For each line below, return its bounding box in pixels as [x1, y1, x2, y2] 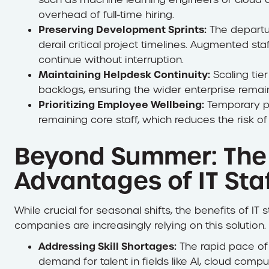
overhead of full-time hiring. [38, 8, 174, 22]
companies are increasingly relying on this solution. [14, 219, 266, 232]
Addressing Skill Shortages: [38, 240, 177, 253]
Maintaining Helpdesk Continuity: [38, 68, 210, 82]
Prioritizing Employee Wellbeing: [38, 98, 204, 112]
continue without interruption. [38, 53, 184, 67]
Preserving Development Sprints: [38, 23, 207, 37]
